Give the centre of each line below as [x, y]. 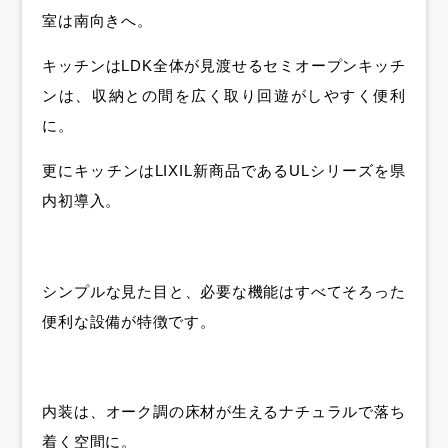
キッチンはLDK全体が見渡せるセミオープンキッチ [224, 65]
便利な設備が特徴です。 [129, 321]
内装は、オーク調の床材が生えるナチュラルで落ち [224, 411]
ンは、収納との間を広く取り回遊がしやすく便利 [224, 95]
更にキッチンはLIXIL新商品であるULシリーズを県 [224, 171]
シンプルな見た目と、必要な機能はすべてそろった [224, 291]
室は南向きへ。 [97, 20]
